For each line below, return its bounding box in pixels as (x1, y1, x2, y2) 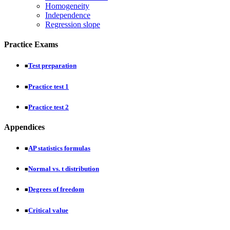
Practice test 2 (28, 103, 69, 111)
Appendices (4, 122, 45, 131)
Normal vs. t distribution (28, 165, 99, 173)
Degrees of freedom (28, 185, 84, 194)
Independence (45, 10, 90, 20)
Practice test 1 (28, 82, 69, 90)
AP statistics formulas (28, 144, 90, 152)
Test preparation (28, 62, 76, 70)
